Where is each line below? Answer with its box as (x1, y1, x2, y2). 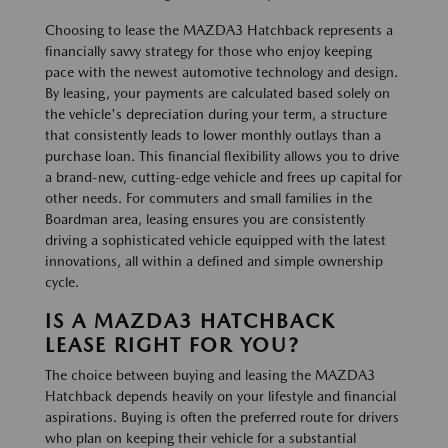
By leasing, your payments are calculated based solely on (45, 85, 390, 102)
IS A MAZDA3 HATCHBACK (45, 309, 336, 334)
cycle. (45, 274, 79, 291)
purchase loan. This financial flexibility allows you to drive (45, 148, 399, 165)
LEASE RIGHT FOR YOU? (45, 333, 300, 358)
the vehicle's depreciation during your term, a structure (45, 106, 387, 123)
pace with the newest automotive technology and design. (45, 64, 398, 81)
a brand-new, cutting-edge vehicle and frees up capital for (45, 169, 402, 186)
